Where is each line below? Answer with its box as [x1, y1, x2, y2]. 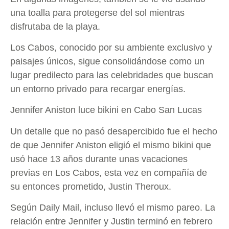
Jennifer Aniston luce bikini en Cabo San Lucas [10, 105, 202, 116]
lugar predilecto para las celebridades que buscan [10, 70, 213, 80]
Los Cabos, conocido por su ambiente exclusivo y [10, 42, 212, 53]
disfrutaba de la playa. [10, 21, 100, 32]
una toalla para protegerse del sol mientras [10, 7, 185, 18]
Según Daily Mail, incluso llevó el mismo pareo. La [10, 202, 215, 213]
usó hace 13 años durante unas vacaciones [10, 153, 188, 164]
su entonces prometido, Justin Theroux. [10, 181, 171, 192]
